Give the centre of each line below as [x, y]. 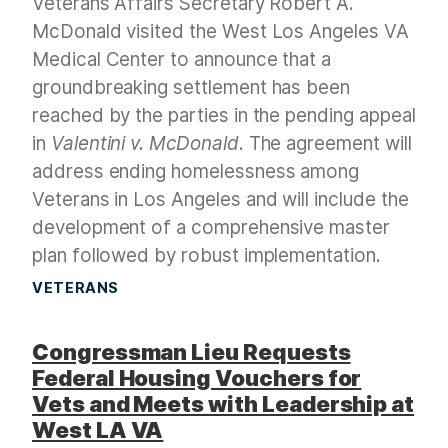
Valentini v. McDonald [144, 144]
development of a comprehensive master [211, 228]
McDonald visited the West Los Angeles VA [220, 32]
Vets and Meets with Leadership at [223, 404]
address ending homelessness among [196, 172]
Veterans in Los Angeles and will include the [220, 200]
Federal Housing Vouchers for [197, 378]
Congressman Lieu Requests [191, 352]
